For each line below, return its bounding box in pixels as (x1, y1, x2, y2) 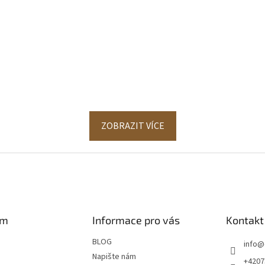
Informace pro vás (92, 214, 180, 227)
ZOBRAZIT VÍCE (101, 119, 164, 133)
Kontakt (225, 214, 264, 227)
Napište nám (92, 251, 136, 263)
